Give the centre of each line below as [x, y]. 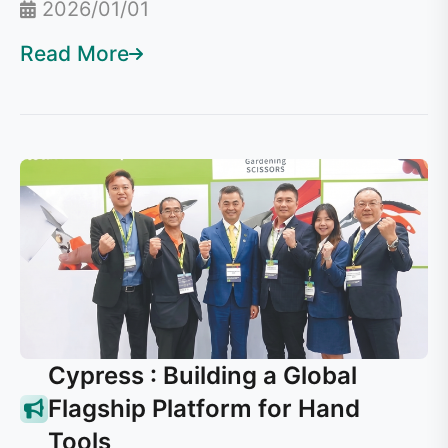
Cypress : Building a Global [202, 375]
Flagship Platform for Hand [204, 408]
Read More [74, 53]
